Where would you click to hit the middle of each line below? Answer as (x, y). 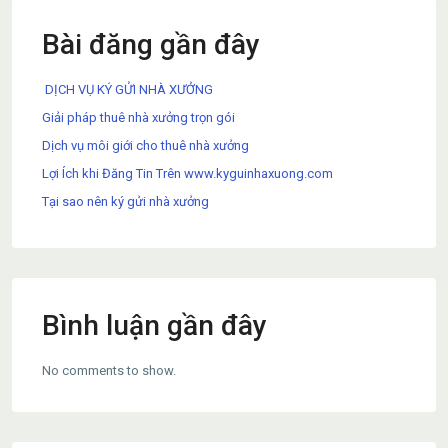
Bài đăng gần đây (151, 44)
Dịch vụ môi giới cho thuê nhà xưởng (145, 145)
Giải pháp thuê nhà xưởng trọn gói (138, 117)
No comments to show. (109, 370)
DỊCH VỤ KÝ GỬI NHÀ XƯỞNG (127, 89)
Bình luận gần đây (154, 325)
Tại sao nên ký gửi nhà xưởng (125, 201)
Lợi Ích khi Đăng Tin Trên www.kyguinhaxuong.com (187, 173)
